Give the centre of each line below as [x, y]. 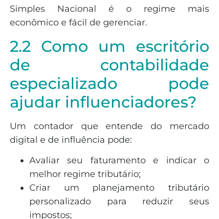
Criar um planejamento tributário [119, 188]
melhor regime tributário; [85, 174]
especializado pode [109, 83]
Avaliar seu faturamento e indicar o [119, 161]
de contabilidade [109, 65]
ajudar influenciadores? [103, 102]
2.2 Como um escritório [109, 46]
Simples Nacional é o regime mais [109, 9]
